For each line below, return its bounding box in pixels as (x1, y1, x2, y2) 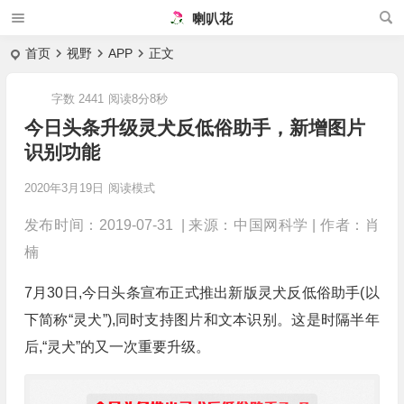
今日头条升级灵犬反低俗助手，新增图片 (23, 117, 365, 138)
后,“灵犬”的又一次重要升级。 (23, 339, 210, 354)
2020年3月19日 (23, 181, 104, 195)
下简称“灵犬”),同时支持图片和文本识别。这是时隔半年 (23, 312, 380, 327)
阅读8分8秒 (107, 92, 168, 106)
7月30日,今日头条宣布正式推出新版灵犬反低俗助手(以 (23, 285, 380, 300)
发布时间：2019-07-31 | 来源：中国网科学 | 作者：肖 (23, 217, 380, 233)
